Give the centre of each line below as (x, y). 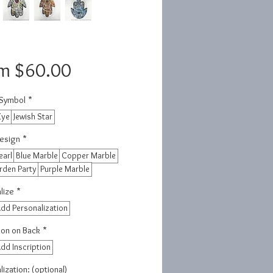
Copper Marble (88, 156)
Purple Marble (65, 169)
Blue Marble (37, 156)
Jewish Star (33, 117)
